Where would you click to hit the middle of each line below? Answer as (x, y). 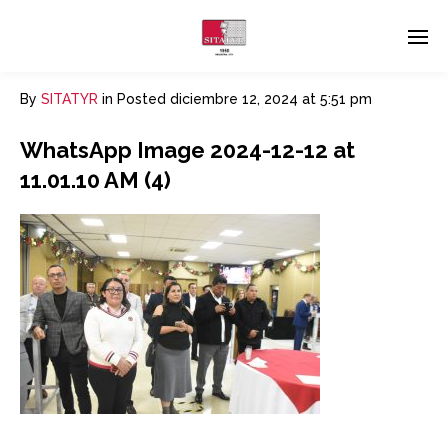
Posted (141, 99)
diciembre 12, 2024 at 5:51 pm (271, 99)
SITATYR (69, 99)
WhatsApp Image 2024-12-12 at (187, 150)
